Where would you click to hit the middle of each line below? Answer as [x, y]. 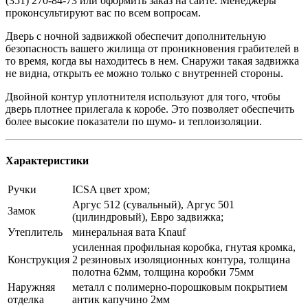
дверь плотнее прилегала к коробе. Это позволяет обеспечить [150, 109]
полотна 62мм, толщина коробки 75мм [163, 272]
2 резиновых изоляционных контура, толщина [181, 260]
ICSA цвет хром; [111, 190]
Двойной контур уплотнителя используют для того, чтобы [143, 96]
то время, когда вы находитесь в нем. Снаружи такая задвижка [152, 60]
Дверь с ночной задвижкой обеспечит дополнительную [136, 36]
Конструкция [38, 260]
